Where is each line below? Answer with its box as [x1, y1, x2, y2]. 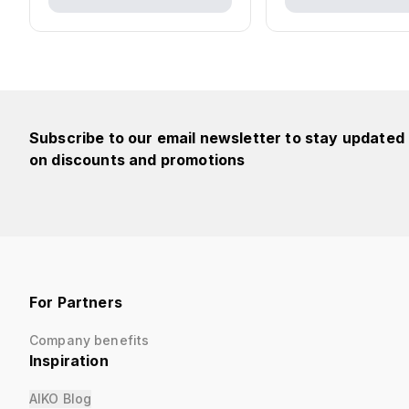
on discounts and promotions [29, 151, 246, 169]
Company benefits [29, 332, 150, 348]
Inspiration [29, 351, 109, 370]
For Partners [29, 293, 122, 311]
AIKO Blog [29, 391, 92, 406]
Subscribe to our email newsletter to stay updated [29, 129, 404, 147]
